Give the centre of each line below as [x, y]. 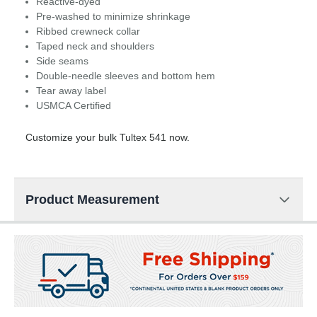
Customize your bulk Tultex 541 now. [108, 138]
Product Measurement [92, 200]
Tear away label [71, 91]
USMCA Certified [74, 106]
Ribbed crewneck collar [88, 31]
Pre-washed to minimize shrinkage [113, 17]
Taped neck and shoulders [95, 46]
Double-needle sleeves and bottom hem [126, 76]
